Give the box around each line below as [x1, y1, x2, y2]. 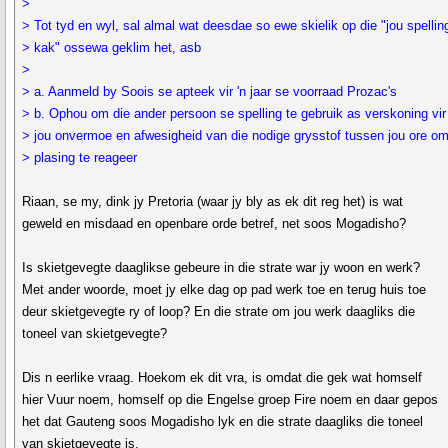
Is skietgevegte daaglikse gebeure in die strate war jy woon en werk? [22, 260, 421, 275]
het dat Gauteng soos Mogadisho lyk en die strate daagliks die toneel [22, 414, 424, 429]
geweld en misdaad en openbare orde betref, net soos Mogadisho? [22, 216, 407, 231]
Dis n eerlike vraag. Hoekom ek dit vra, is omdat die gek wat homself [22, 370, 423, 385]
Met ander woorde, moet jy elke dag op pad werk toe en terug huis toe [22, 282, 427, 297]
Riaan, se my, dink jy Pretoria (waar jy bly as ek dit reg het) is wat [22, 194, 404, 209]
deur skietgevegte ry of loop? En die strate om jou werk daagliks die [22, 304, 416, 319]
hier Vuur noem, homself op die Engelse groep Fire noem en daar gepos [22, 392, 439, 407]
